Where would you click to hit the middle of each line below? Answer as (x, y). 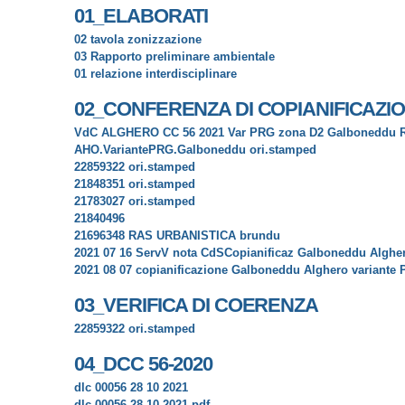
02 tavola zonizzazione (137, 40)
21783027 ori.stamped (134, 202)
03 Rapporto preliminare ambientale (174, 57)
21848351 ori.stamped (134, 184)
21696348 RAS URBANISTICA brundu (177, 236)
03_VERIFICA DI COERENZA (196, 306)
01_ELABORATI (141, 16)
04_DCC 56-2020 (143, 363)
